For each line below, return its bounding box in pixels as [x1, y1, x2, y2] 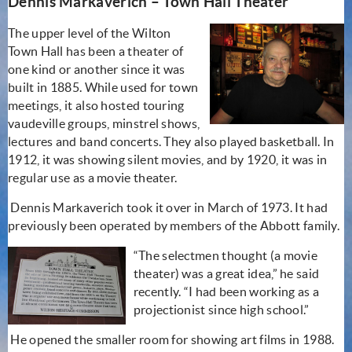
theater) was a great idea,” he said [133, 266, 320, 280]
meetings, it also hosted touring [8, 97, 185, 112]
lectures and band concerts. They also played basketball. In [8, 134, 335, 148]
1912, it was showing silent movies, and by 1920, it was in [8, 152, 328, 167]
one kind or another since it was [8, 61, 185, 76]
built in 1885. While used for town [8, 79, 199, 94]
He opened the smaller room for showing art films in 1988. [10, 332, 335, 346]
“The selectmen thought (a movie [133, 247, 318, 262]
